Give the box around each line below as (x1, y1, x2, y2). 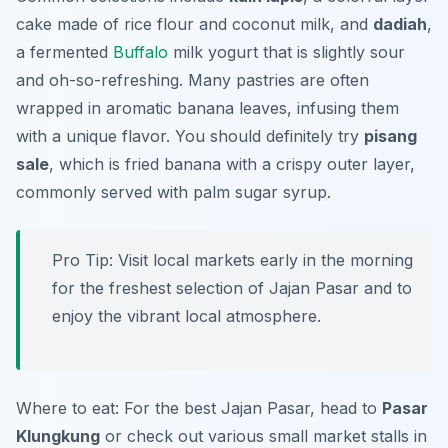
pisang (364, 126, 417, 147)
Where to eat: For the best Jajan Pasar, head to (16, 398, 382, 419)
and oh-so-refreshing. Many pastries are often (16, 70, 369, 91)
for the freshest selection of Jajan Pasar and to (52, 278, 412, 299)
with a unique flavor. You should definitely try (16, 126, 364, 147)
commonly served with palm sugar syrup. (16, 182, 331, 203)
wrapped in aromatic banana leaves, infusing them (16, 98, 399, 119)
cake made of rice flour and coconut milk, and (16, 14, 373, 35)
